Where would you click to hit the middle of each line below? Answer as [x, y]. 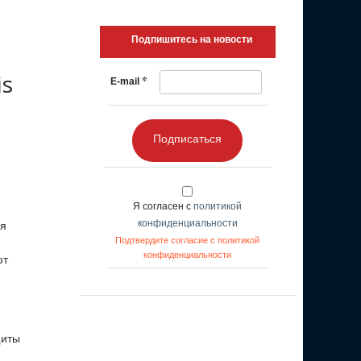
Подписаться [187, 138]
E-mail [124, 81]
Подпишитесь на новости [191, 39]
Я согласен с [163, 206]
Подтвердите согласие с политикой [187, 240]
